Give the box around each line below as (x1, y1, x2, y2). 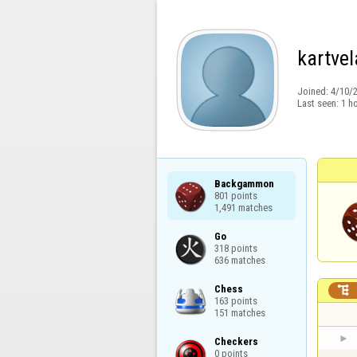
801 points (214, 189, 257, 202)
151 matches (214, 306, 265, 319)
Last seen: (296, 97, 341, 109)
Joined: (296, 85, 331, 98)
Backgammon (214, 177, 274, 190)
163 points (214, 294, 257, 307)
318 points (214, 241, 257, 254)
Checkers (214, 335, 258, 348)
